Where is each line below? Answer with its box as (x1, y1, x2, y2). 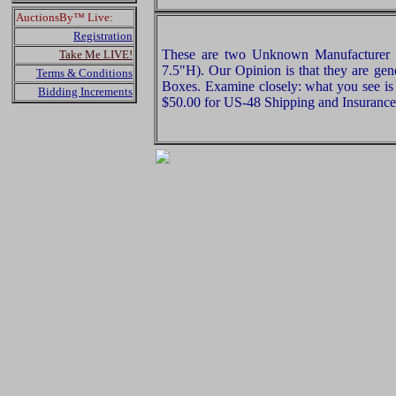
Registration (73, 29, 133, 42)
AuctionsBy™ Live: (16, 11, 113, 24)
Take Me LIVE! (59, 48, 133, 61)
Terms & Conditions (36, 66, 133, 80)
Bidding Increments (38, 85, 133, 98)
